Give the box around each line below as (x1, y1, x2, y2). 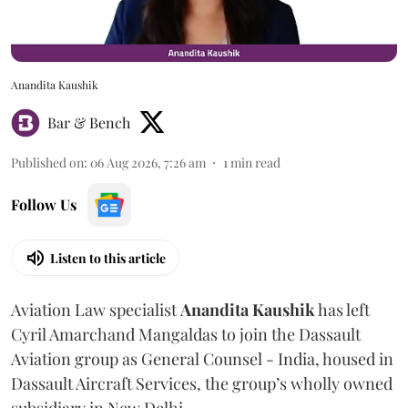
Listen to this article (50, 249, 166, 267)
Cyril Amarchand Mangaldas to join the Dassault (11, 323, 361, 346)
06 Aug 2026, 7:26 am (90, 154, 206, 172)
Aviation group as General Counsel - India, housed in (11, 348, 393, 371)
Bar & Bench (47, 113, 130, 133)
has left (315, 299, 370, 321)
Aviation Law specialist (11, 299, 180, 321)
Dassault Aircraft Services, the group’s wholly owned (11, 372, 393, 395)
